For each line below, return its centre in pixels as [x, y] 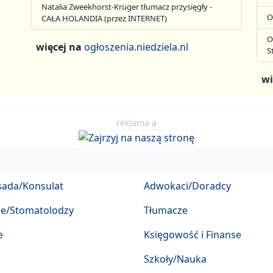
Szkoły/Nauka [175, 259]
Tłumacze [166, 210]
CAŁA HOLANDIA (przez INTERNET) [105, 18]
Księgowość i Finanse [193, 234]
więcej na [60, 47]
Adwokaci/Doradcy [187, 186]
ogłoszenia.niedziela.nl [136, 47]
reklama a [136, 123]
